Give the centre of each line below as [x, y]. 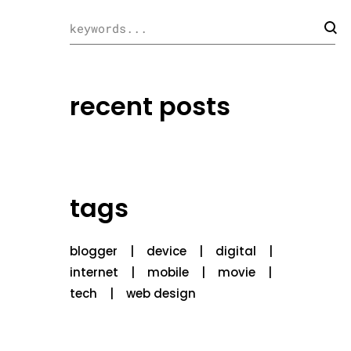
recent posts [150, 107]
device [166, 251]
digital [235, 251]
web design [161, 294]
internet [94, 273]
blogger [93, 251]
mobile [168, 273]
